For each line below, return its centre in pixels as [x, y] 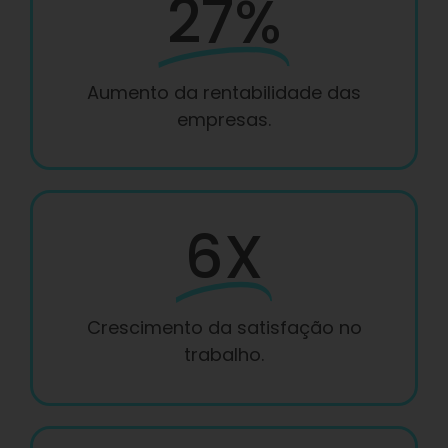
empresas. [224, 119]
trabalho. [224, 355]
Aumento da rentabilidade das [224, 92]
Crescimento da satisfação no [224, 328]
